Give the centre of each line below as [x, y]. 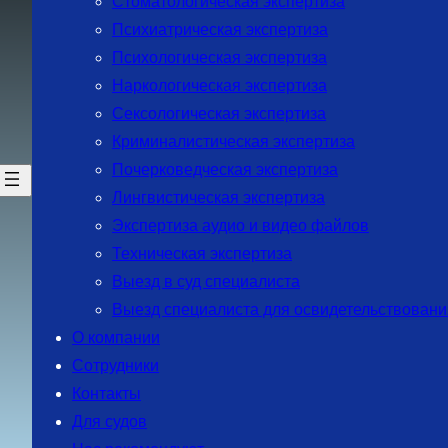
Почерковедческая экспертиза [225, 170]
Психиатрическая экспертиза [220, 30]
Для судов [109, 422]
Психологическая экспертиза [219, 58]
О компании [116, 338]
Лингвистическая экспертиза [218, 198]
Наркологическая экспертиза [219, 86]
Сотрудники [115, 366]
